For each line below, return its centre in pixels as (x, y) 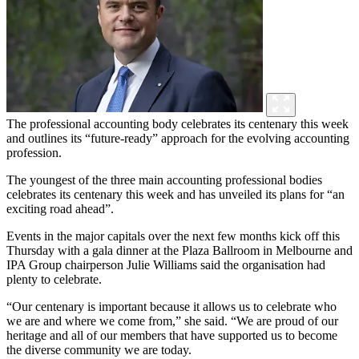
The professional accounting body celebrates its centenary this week (177, 124)
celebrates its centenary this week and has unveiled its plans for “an (175, 195)
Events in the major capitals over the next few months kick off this (173, 236)
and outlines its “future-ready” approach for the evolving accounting (178, 139)
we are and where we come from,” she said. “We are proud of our (172, 321)
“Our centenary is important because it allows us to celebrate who (171, 307)
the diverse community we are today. (99, 350)
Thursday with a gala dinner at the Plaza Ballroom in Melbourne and (179, 251)
